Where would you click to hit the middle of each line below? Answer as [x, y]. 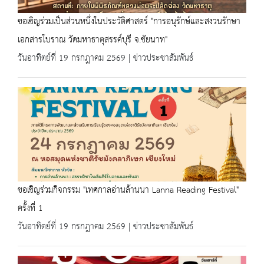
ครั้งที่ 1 [30, 208]
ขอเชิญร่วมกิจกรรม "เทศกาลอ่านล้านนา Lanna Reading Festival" [128, 190]
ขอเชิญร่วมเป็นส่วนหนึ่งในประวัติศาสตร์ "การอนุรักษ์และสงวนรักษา [129, 22]
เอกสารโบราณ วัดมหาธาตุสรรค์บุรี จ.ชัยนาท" [93, 40]
